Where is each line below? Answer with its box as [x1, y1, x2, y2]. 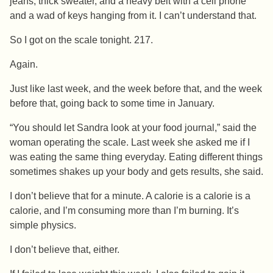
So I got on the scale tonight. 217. [10, 35, 153, 46]
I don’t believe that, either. [10, 244, 119, 255]
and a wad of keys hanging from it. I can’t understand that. [10, 10, 257, 21]
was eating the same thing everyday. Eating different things [10, 152, 263, 163]
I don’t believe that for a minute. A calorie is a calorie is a [10, 191, 250, 202]
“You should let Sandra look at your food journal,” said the [10, 122, 257, 133]
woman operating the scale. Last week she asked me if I [10, 137, 250, 148]
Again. [10, 59, 38, 70]
